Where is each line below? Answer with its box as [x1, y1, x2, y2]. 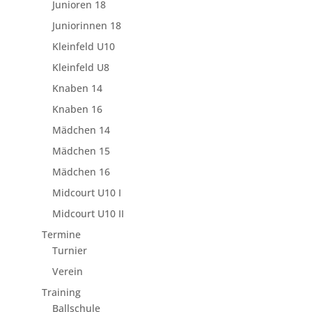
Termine [41, 228, 81, 242]
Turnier [52, 244, 87, 258]
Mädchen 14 [52, 123, 110, 137]
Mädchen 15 [52, 144, 110, 158]
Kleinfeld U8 [52, 61, 109, 75]
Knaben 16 [52, 102, 102, 116]
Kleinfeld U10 [52, 40, 115, 54]
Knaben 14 [52, 81, 102, 95]
